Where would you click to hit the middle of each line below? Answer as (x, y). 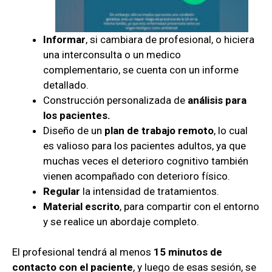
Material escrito (81, 206)
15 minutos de (188, 252)
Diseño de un (74, 130)
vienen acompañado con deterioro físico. (137, 176)
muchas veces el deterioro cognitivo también (146, 161)
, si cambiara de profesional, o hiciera (170, 39)
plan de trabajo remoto (159, 130)
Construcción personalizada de (115, 100)
